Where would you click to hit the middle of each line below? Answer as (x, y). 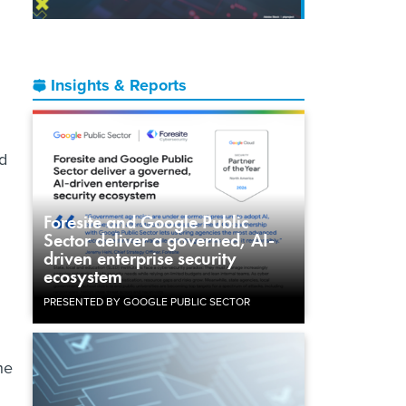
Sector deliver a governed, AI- (159, 240)
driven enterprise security (140, 258)
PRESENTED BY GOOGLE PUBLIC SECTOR (147, 301)
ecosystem (83, 276)
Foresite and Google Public (146, 222)
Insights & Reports (119, 85)
